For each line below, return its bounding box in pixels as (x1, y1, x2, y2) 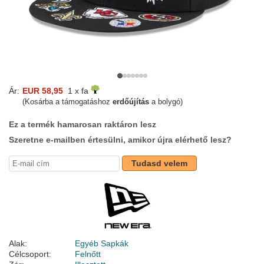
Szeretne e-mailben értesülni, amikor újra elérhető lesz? (9, 135, 232, 145)
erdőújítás (113, 97, 149, 107)
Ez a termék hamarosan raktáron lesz (9, 120, 156, 130)
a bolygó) (149, 97, 183, 107)
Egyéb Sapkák (75, 239, 128, 249)
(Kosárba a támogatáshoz (22, 97, 113, 107)
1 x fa (63, 86, 91, 96)
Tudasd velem (131, 159, 187, 169)
